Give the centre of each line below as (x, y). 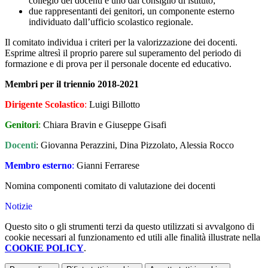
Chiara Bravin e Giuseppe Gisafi (103, 125)
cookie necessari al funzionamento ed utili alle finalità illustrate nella (133, 237)
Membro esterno (38, 166)
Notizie (19, 206)
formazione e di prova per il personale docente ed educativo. (118, 64)
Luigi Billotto (113, 105)
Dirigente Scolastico (45, 105)
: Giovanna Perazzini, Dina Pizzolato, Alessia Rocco (135, 145)
